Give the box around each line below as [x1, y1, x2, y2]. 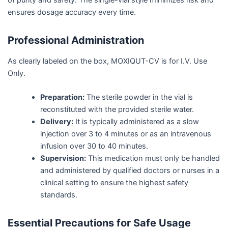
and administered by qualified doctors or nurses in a [40, 166, 219, 176]
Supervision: [40, 154, 86, 163]
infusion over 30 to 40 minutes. [40, 141, 148, 151]
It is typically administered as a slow [73, 117, 199, 127]
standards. [40, 190, 77, 200]
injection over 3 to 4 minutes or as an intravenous [40, 129, 211, 139]
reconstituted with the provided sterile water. [40, 105, 194, 115]
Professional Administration [8, 34, 144, 46]
